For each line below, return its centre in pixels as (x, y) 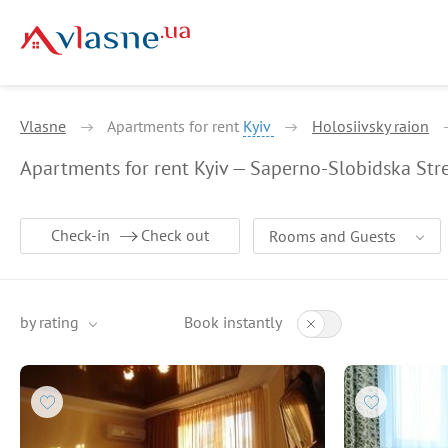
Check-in (80, 235)
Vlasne (43, 126)
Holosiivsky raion (370, 126)
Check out (175, 235)
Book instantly (232, 322)
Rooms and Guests (332, 236)
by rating (49, 322)
